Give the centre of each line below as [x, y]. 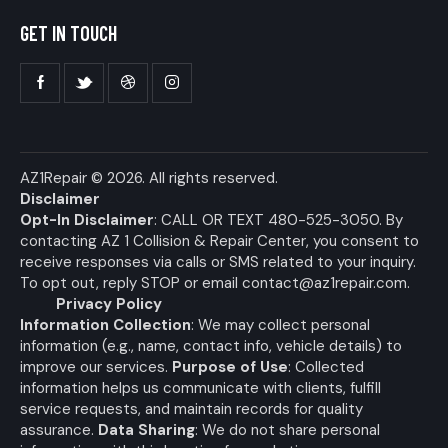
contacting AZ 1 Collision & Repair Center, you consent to [219, 240]
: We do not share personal [287, 429]
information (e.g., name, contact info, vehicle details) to [211, 345]
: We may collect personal [280, 324]
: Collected [326, 366]
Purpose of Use [230, 366]
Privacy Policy [109, 303]
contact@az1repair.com [324, 282]
